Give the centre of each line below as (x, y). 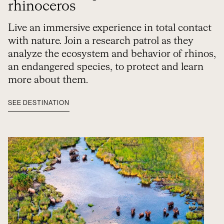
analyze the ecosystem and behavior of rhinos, (112, 54)
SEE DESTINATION (39, 103)
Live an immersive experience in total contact (110, 28)
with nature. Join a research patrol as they (101, 41)
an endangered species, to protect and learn (106, 67)
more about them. (48, 80)
